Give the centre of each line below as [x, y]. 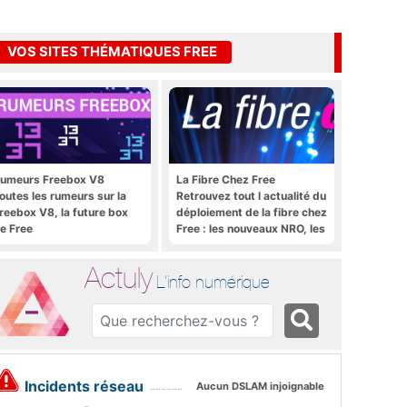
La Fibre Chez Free [226, 179]
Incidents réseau [84, 387]
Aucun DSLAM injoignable [261, 387]
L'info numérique [213, 281]
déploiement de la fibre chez [252, 212]
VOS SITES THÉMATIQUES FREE [112, 52]
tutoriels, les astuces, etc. [246, 244]
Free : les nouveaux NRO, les [251, 228]
